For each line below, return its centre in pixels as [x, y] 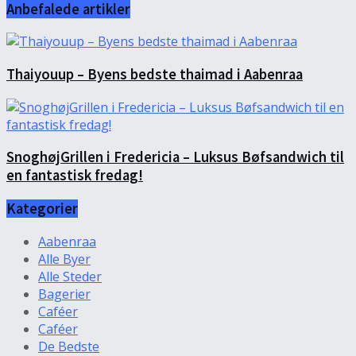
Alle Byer [64, 259]
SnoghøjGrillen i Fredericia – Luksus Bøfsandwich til [175, 157]
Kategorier [42, 209]
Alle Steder [70, 276]
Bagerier [64, 294]
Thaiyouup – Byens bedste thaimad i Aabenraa [155, 74]
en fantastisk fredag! [75, 176]
